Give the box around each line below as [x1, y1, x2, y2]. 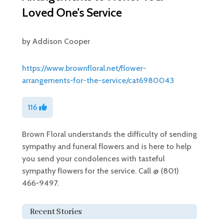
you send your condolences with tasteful [22, 153, 165, 163]
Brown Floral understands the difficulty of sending [22, 129, 197, 139]
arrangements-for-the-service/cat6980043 [22, 75, 174, 85]
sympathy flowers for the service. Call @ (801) [22, 166, 179, 175]
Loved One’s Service [22, 5, 122, 20]
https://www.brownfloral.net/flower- [22, 63, 146, 73]
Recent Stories [29, 206, 82, 217]
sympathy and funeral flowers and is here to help [22, 141, 191, 151]
